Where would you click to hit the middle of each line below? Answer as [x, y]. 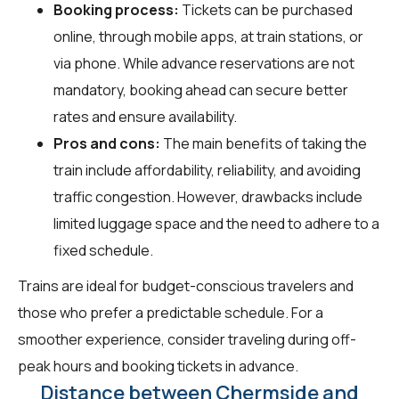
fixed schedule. [103, 250]
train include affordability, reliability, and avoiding [207, 170]
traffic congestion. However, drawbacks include [208, 196]
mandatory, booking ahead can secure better [201, 90]
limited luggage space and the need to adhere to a [216, 223]
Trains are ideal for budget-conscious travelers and [186, 285]
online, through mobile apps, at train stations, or [208, 36]
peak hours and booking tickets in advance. [158, 366]
